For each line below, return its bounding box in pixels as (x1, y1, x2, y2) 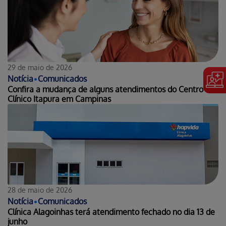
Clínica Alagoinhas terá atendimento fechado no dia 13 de (8, 207, 215, 217)
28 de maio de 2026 (8, 186, 72, 194)
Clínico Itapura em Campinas (8, 94, 111, 104)
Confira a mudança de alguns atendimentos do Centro (8, 84, 203, 94)
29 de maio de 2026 (8, 63, 72, 72)
